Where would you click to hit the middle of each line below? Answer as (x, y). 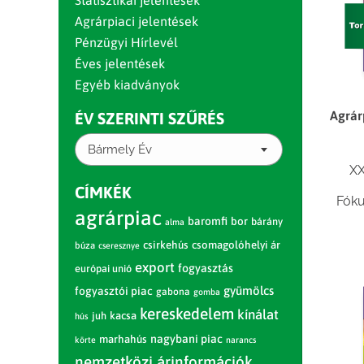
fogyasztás (206, 268)
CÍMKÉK (103, 192)
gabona (173, 292)
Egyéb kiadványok (127, 84)
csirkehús (166, 245)
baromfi (208, 221)
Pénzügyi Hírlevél (126, 42)
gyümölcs (249, 290)
